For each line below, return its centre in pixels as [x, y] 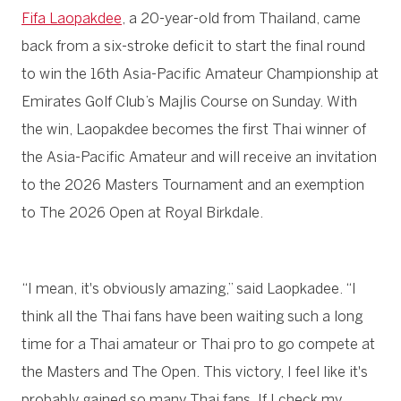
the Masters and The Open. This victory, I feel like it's [195, 371]
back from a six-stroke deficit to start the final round [193, 46]
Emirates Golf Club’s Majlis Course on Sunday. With [189, 101]
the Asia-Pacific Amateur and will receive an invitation [199, 157]
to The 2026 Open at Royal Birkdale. [142, 212]
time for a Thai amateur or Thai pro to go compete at [198, 344]
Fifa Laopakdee [72, 18]
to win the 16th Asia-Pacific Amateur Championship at [200, 73]
